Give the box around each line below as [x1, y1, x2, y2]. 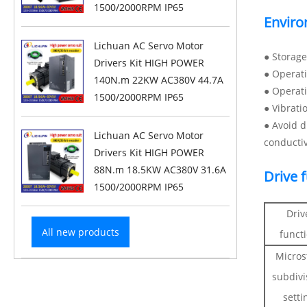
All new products [42, 225, 120, 238]
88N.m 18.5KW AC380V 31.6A [94, 163, 227, 176]
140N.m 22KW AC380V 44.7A [94, 73, 224, 86]
